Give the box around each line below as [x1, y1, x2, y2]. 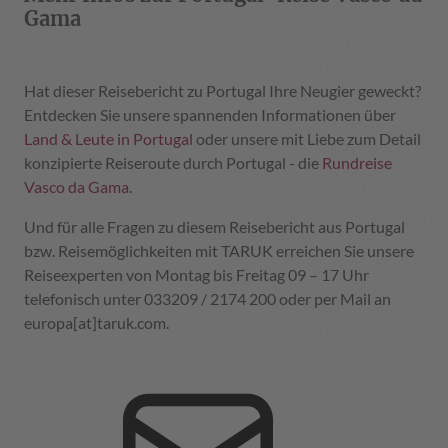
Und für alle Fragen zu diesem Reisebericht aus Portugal [24, 217, 405, 237]
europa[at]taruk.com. [24, 313, 169, 333]
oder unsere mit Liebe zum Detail [196, 129, 421, 149]
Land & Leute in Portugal [24, 129, 196, 149]
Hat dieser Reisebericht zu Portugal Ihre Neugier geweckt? [24, 81, 421, 101]
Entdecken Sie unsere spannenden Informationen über [24, 105, 396, 125]
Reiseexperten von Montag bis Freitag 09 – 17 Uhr [24, 265, 369, 285]
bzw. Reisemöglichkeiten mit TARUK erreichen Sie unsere [24, 241, 414, 261]
